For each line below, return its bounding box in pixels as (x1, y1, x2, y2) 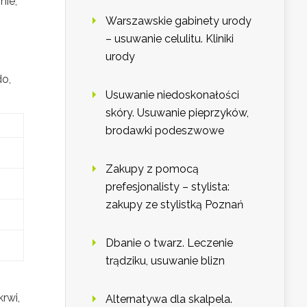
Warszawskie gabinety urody (106, 14, 251, 28)
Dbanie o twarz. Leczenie (106, 236, 233, 250)
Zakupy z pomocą (106, 162, 199, 176)
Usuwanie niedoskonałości (106, 88, 239, 102)
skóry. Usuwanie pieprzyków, (106, 106, 249, 120)
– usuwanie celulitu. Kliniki (106, 32, 234, 46)
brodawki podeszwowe (106, 124, 224, 138)
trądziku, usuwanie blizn (106, 254, 225, 268)
